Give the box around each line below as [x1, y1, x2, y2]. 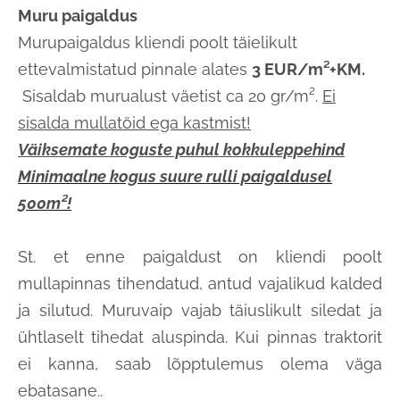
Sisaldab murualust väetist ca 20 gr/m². [22, 87, 322, 106]
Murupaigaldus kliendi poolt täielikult [18, 33, 297, 53]
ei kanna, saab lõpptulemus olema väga [18, 354, 382, 374]
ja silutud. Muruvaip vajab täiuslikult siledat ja [18, 301, 382, 321]
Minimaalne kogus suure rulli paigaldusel [18, 167, 332, 187]
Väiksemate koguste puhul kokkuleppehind [18, 140, 345, 160]
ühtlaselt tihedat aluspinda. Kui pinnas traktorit [18, 328, 382, 347]
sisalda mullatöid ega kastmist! [18, 113, 251, 133]
